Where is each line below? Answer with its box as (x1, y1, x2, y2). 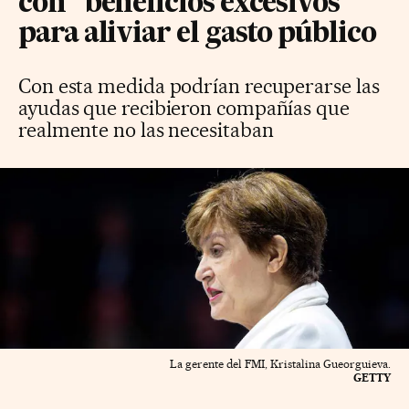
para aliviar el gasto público (18, 20, 376, 48)
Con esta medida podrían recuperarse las (18, 73, 380, 98)
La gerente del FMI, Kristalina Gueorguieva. (170, 357, 391, 372)
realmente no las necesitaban (18, 117, 274, 142)
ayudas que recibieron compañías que (18, 95, 350, 120)
